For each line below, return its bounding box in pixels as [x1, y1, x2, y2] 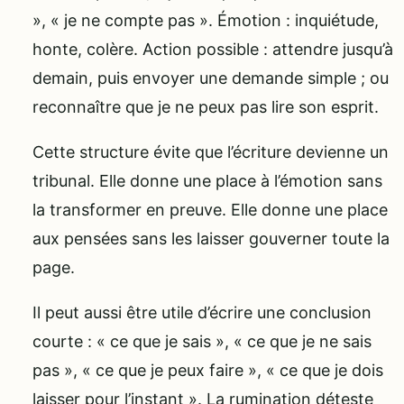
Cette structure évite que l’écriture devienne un [32, 142, 389, 161]
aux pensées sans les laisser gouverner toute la [32, 228, 390, 248]
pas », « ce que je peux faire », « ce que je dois [32, 360, 383, 380]
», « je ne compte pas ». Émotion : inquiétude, [32, 10, 379, 30]
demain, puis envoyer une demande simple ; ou [32, 68, 389, 87]
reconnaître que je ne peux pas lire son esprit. [32, 96, 379, 116]
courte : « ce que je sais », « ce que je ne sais [32, 331, 372, 351]
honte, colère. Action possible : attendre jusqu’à [32, 39, 393, 59]
